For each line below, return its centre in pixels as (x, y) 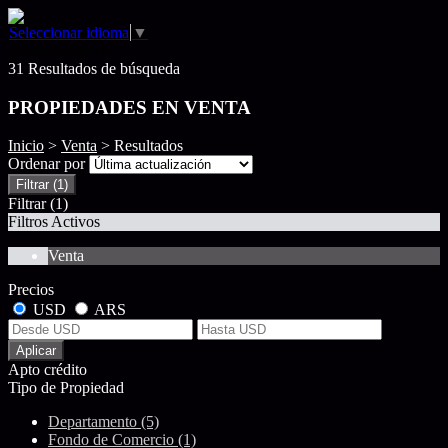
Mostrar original (58, 50)
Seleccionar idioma (69, 32)
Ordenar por (48, 164)
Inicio (26, 146)
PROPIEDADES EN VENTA (129, 107)
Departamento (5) (103, 422)
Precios (31, 290)
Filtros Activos (54, 222)
